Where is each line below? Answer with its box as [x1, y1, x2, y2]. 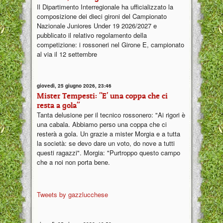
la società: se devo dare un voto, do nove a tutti [37, 138, 175, 148]
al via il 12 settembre [37, 49, 97, 59]
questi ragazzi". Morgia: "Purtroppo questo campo [37, 147, 180, 157]
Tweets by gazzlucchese [37, 190, 108, 200]
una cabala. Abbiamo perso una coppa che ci [37, 119, 167, 129]
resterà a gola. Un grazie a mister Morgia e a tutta [37, 128, 180, 138]
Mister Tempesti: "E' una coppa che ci [37, 90, 168, 101]
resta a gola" [37, 100, 80, 110]
